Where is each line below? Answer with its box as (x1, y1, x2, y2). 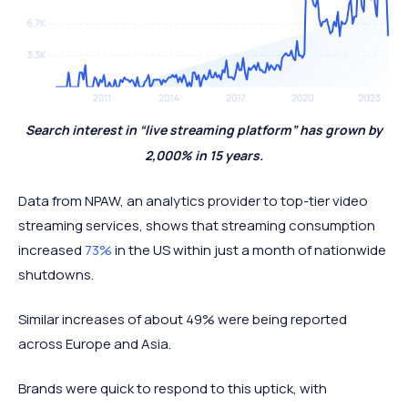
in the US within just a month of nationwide (112, 240, 386, 260)
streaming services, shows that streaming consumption (18, 215, 375, 235)
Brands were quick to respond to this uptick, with (18, 378, 327, 398)
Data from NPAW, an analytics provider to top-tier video (18, 190, 368, 210)
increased (18, 240, 85, 260)
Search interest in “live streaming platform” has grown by (25, 120, 382, 138)
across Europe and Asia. (18, 333, 171, 353)
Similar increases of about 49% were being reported (18, 309, 347, 329)
